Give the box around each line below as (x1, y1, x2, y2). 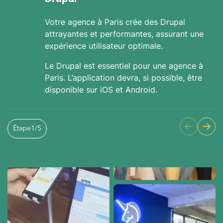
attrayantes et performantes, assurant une (45, 28, 204, 40)
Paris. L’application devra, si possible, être (45, 72, 203, 84)
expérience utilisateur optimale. (45, 40, 163, 52)
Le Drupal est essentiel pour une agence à (45, 60, 204, 72)
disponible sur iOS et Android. (45, 84, 158, 96)
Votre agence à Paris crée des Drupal (45, 16, 186, 28)
